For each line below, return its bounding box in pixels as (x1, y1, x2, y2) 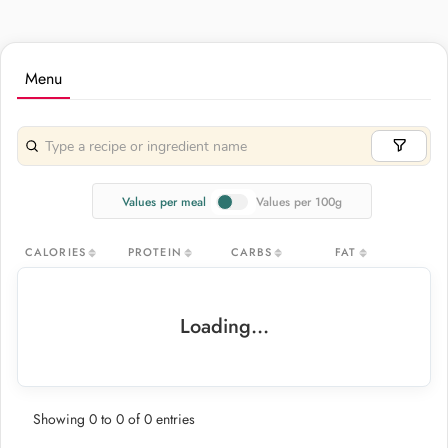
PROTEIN (128, 243, 182, 260)
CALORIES (25, 243, 86, 260)
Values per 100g (255, 192, 342, 211)
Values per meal (122, 192, 207, 211)
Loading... (179, 311, 269, 341)
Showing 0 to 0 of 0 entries (33, 408, 195, 429)
